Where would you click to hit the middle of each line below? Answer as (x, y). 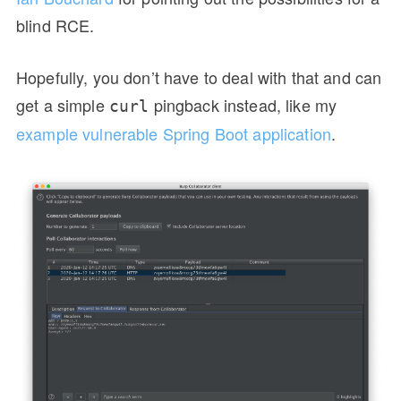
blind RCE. (55, 25)
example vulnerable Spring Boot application (174, 133)
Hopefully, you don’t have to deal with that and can (199, 77)
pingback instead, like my (243, 104)
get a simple (63, 104)
